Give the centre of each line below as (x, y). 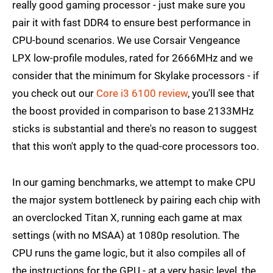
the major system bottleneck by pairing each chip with (136, 200)
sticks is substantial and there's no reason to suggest (135, 129)
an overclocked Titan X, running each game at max (127, 218)
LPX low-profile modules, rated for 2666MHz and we (133, 58)
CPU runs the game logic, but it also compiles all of (129, 253)
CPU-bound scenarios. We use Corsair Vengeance (126, 41)
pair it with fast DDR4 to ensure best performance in (131, 23)
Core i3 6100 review (142, 94)
